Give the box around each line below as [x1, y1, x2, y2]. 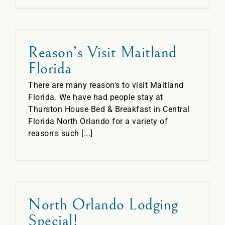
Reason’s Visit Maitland [28, 43, 177, 62]
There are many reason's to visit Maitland [28, 80, 184, 90]
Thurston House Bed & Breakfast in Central [28, 104, 190, 114]
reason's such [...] [28, 129, 93, 138]
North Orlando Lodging [28, 195, 178, 214]
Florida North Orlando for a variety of [28, 117, 168, 126]
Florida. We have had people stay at [28, 92, 163, 102]
